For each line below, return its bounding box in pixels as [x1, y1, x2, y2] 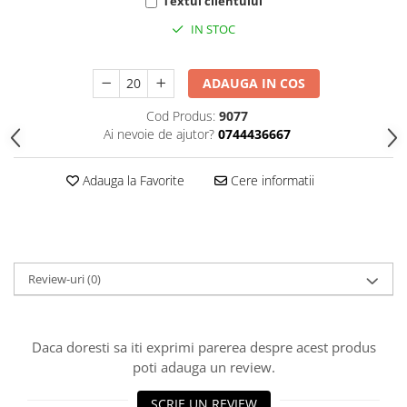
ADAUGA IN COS [203, 74, 306, 93]
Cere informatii [226, 172, 314, 190]
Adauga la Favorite [78, 172, 184, 190]
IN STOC [188, 21, 235, 38]
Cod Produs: [145, 107, 215, 125]
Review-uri [28, 271, 87, 288]
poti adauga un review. [132, 358, 275, 377]
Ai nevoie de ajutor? [103, 125, 214, 144]
